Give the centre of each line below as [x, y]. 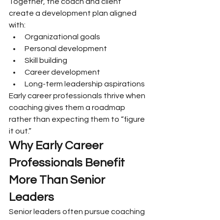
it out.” [20, 131]
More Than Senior [58, 180]
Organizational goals [62, 37]
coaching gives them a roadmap [68, 108]
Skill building [46, 60]
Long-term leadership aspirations [85, 84]
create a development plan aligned [73, 13]
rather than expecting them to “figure [78, 119]
